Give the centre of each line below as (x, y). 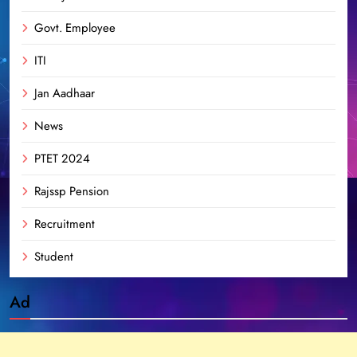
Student (54, 256)
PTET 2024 (62, 158)
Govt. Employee (75, 27)
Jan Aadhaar (65, 93)
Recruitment (65, 224)
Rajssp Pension (72, 191)
